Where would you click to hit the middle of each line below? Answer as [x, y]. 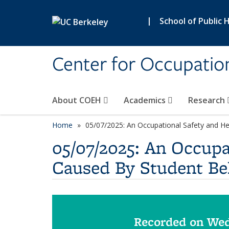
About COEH [78, 100]
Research [208, 100]
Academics [146, 100]
